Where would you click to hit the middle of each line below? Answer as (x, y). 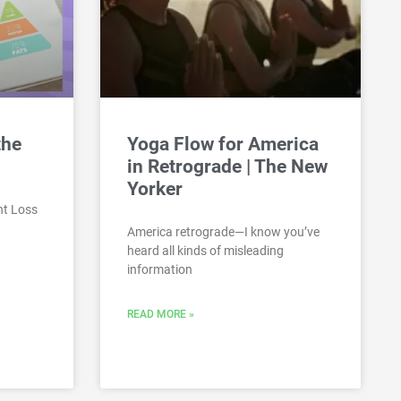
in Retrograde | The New (227, 166)
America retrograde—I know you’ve (223, 231)
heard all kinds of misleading (205, 250)
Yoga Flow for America (223, 144)
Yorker (155, 188)
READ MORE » (161, 314)
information (160, 269)
